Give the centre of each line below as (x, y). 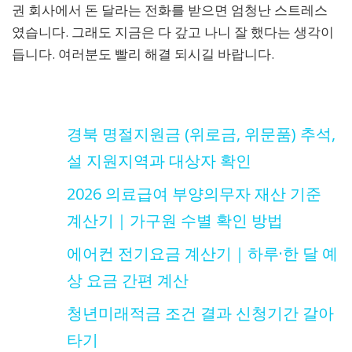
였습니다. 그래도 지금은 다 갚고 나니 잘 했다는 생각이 (173, 32)
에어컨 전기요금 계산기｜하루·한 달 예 (202, 254)
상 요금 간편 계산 (128, 280)
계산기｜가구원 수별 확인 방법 (175, 221)
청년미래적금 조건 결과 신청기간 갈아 (200, 313)
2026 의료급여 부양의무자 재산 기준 (194, 194)
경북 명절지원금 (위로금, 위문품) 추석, (201, 134)
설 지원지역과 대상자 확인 (159, 161)
